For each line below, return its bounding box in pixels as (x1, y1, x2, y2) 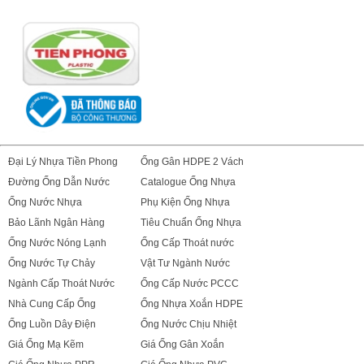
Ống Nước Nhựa (8, 197, 82, 208)
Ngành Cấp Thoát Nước (8, 278, 115, 289)
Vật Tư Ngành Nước (141, 258, 230, 269)
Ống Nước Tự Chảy (8, 258, 95, 269)
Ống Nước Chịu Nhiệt (141, 318, 236, 330)
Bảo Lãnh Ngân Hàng (8, 217, 105, 228)
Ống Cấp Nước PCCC (141, 278, 239, 289)
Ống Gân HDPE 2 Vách (141, 156, 244, 167)
